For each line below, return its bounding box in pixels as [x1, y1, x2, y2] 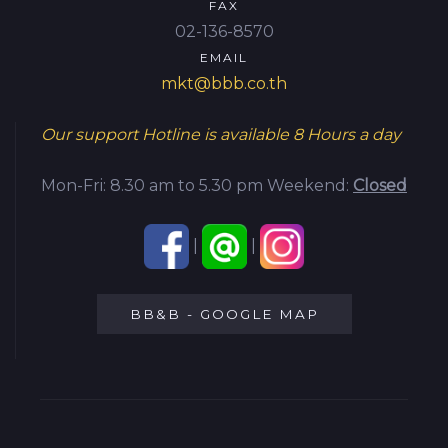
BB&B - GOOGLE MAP [130, 305, 319, 322]
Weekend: [267, 175, 353, 195]
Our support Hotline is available [41, 124, 293, 144]
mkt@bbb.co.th [161, 73, 287, 93]
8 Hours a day [293, 124, 401, 144]
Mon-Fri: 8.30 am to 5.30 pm [41, 175, 267, 195]
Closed [353, 175, 407, 195]
